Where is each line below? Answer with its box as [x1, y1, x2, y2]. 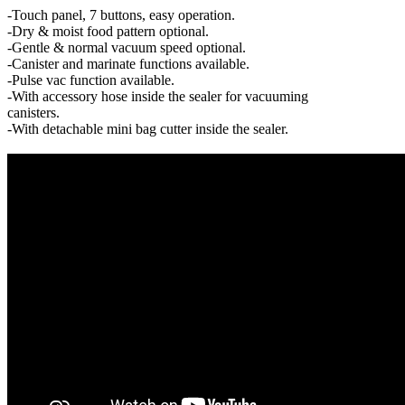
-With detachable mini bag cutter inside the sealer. [7, 120, 288, 137]
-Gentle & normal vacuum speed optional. [7, 39, 246, 55]
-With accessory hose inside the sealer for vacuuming [7, 88, 308, 104]
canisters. [7, 104, 60, 120]
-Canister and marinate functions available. [7, 55, 250, 71]
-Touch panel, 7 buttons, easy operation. [7, 6, 235, 23]
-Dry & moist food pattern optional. [7, 23, 209, 39]
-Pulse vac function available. [7, 71, 174, 88]
